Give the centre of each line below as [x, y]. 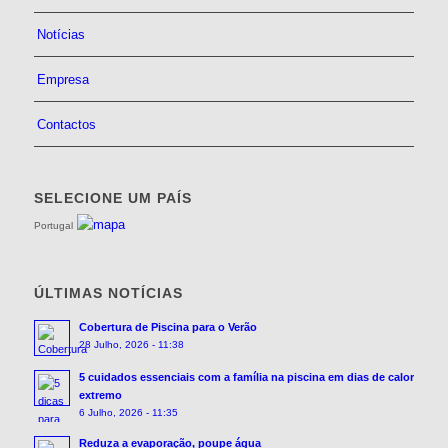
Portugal [53, 225]
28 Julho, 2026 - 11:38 [131, 344]
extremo [100, 394]
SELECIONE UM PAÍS [112, 197]
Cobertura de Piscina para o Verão [167, 326]
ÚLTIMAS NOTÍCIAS [108, 292]
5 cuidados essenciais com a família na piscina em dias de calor [246, 376]
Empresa [62, 79]
